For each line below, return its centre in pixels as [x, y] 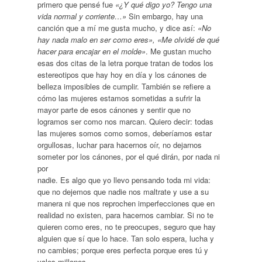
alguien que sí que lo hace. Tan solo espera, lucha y [125, 238]
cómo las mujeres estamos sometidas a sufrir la [119, 98]
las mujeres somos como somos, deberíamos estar [124, 133]
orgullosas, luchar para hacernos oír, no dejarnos [119, 144]
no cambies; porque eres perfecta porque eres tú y [123, 250]
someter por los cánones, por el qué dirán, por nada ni [128, 156]
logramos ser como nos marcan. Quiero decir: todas [125, 121]
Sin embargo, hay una [166, 16]
